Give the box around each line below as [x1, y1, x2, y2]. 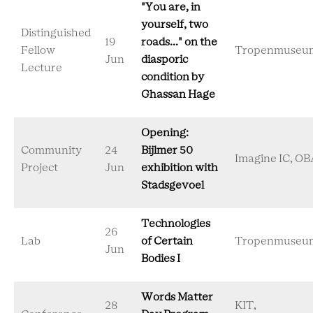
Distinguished [21, 28, 91, 38]
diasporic [141, 54, 188, 65]
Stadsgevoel [141, 180, 204, 191]
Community [21, 145, 82, 156]
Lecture [21, 63, 62, 73]
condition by [141, 72, 204, 82]
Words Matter [141, 292, 213, 303]
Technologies [141, 219, 210, 229]
